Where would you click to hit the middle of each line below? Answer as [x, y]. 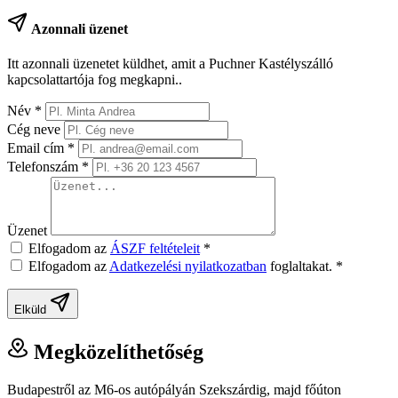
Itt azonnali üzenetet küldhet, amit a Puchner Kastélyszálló [170, 63]
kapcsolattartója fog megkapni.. [95, 79]
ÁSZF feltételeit [155, 248]
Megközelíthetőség [116, 351]
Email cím [37, 147]
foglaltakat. [301, 266]
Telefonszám [44, 166]
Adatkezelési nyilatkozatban [188, 266]
